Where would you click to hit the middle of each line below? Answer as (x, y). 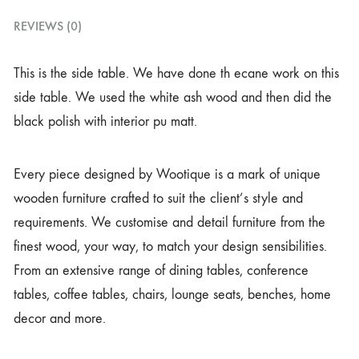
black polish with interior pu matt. (105, 121)
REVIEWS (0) (48, 26)
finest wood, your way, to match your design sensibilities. (170, 246)
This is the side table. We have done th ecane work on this (176, 73)
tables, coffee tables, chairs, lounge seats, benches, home (172, 294)
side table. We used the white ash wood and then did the (173, 97)
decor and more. (60, 319)
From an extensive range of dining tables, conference (161, 270)
